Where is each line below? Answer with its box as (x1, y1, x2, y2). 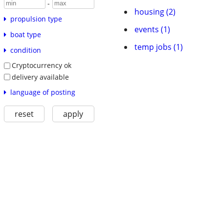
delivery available (11, 72, 69, 82)
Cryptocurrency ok (11, 61, 71, 70)
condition (10, 45, 41, 55)
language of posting (10, 88, 75, 97)
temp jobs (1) (134, 42, 183, 52)
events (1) (134, 24, 170, 35)
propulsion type (10, 14, 62, 24)
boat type (10, 30, 41, 40)
